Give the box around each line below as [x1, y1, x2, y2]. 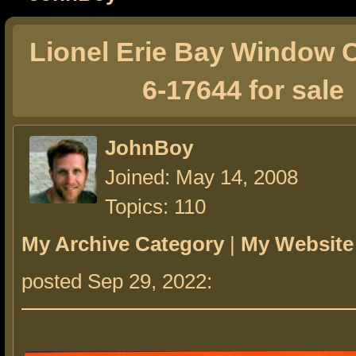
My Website [241, 232, 354, 256]
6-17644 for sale [142, 75, 344, 105]
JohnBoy [105, 136, 193, 160]
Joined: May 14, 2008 [105, 165, 298, 189]
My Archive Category [21, 232, 224, 256]
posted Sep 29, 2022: [21, 269, 218, 293]
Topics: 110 [105, 195, 206, 219]
